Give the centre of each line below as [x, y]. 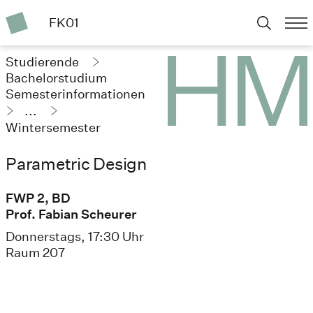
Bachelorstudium [56, 78]
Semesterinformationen [75, 94]
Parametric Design [76, 163]
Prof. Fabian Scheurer [71, 214]
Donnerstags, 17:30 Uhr [75, 237]
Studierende [44, 61]
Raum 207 [35, 253]
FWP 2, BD [38, 198]
